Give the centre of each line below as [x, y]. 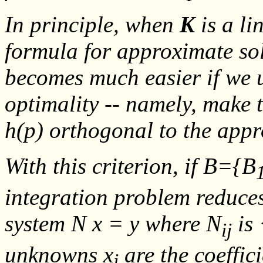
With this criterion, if [104, 166]
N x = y [105, 223]
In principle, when [92, 24]
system [38, 223]
